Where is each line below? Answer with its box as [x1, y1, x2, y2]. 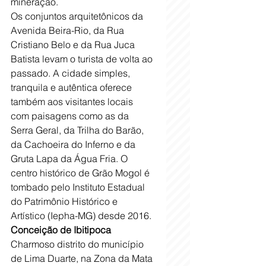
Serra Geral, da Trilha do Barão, [11, 124, 146, 137]
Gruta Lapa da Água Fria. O [11, 153, 130, 165]
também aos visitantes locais [11, 96, 135, 108]
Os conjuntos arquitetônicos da [11, 10, 145, 23]
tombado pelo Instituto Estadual [11, 181, 147, 194]
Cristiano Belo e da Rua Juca [11, 39, 137, 51]
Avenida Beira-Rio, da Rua [11, 24, 126, 37]
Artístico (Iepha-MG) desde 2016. [11, 210, 154, 222]
